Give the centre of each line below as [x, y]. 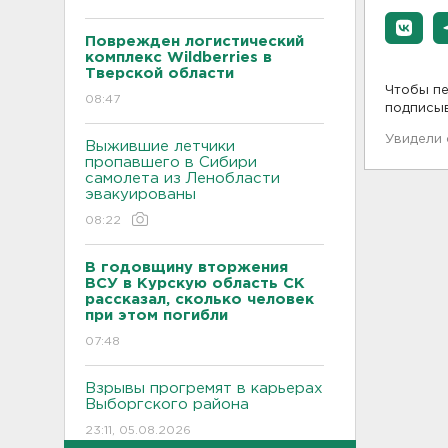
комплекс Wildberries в [178, 57]
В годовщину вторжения [186, 267]
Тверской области [159, 73]
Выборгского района [167, 404]
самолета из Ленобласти [182, 178]
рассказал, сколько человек [199, 299]
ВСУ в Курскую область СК [195, 283]
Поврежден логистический [194, 41]
